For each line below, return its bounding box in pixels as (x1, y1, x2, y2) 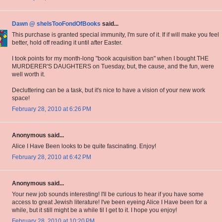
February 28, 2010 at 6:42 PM (12, 154, 91, 161)
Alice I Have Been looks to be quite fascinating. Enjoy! (12, 143, 156, 150)
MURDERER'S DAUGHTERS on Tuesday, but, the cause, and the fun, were (12, 63, 214, 70)
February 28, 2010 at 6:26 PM (12, 106, 91, 113)
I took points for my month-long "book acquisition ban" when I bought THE (12, 55, 209, 62)
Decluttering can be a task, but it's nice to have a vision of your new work (12, 87, 205, 94)
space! (12, 95, 30, 102)
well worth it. (12, 71, 45, 78)
